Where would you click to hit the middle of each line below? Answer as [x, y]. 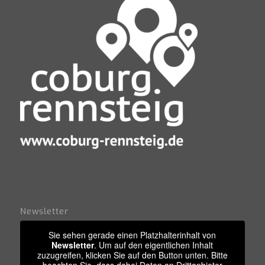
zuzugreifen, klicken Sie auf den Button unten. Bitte [132, 255]
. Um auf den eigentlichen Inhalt [154, 245]
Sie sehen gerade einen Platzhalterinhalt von [132, 235]
